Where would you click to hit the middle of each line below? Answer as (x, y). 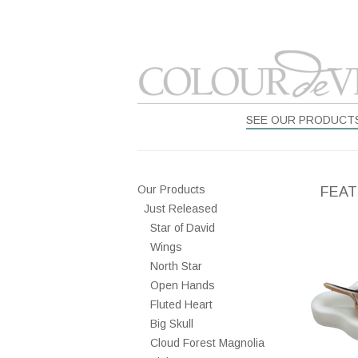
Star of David (183, 228)
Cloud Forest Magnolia (207, 343)
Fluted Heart (181, 304)
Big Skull (172, 324)
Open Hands (183, 285)
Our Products (171, 189)
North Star (176, 266)
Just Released (181, 209)
